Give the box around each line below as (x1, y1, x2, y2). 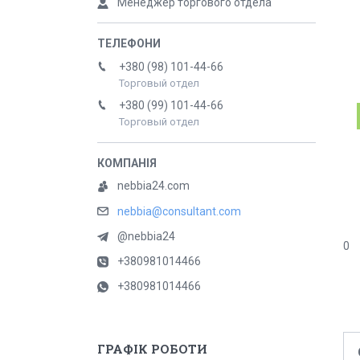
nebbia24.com (117, 179, 190, 192)
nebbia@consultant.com (117, 205, 241, 219)
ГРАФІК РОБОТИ (97, 341, 207, 358)
